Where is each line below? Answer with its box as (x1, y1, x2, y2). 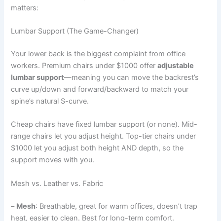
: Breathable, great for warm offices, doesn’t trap (36, 201, 198, 211)
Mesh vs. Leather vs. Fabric (11, 179, 104, 188)
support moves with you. (11, 155, 95, 165)
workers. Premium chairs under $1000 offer (11, 61, 158, 71)
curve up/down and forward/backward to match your (11, 85, 189, 94)
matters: (11, 3, 39, 12)
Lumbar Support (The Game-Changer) (11, 27, 139, 36)
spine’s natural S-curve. (11, 97, 89, 106)
